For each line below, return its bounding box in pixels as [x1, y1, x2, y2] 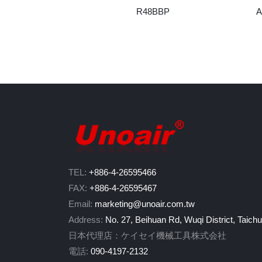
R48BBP [136, 6, 170, 17]
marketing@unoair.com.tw [95, 199, 195, 209]
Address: [68, 215, 105, 225]
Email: [68, 199, 95, 209]
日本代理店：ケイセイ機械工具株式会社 [68, 230, 226, 241]
